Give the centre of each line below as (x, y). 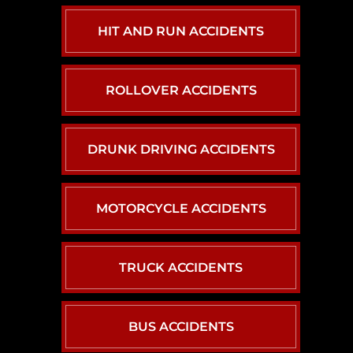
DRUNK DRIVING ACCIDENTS (181, 149)
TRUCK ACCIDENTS (181, 267)
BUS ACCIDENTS (181, 326)
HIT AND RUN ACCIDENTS (181, 31)
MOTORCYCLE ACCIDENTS (181, 208)
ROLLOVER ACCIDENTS (181, 90)
